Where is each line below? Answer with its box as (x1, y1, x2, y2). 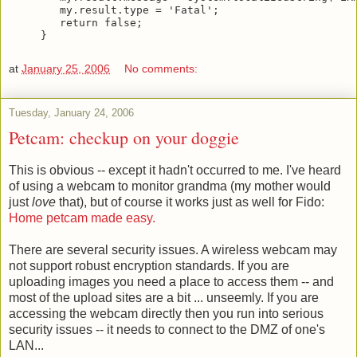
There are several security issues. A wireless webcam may (9, 242, 337, 257)
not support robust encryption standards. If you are (9, 258, 289, 273)
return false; (41, 17, 143, 29)
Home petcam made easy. (9, 210, 155, 225)
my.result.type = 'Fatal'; (41, 4, 219, 17)
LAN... (9, 338, 44, 352)
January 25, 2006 (22, 61, 110, 75)
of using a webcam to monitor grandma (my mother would (9, 178, 331, 193)
